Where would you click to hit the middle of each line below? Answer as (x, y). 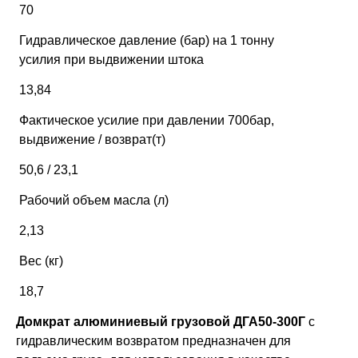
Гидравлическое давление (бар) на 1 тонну (147, 41)
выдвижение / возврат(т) (93, 140)
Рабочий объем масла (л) (94, 201)
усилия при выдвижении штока (112, 60)
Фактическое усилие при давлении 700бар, (147, 121)
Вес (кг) (42, 261)
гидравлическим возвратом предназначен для (154, 341)
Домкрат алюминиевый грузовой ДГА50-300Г (163, 322)
